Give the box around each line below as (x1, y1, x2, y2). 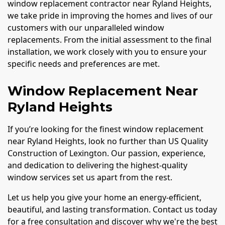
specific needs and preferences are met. (8, 58, 160, 69)
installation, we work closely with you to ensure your (8, 46, 207, 57)
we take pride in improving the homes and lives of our (8, 10, 213, 21)
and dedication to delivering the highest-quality (8, 159, 187, 171)
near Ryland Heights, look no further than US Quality (8, 135, 208, 147)
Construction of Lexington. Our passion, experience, (8, 147, 205, 159)
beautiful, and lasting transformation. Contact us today (8, 203, 217, 215)
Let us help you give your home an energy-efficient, (8, 191, 201, 203)
